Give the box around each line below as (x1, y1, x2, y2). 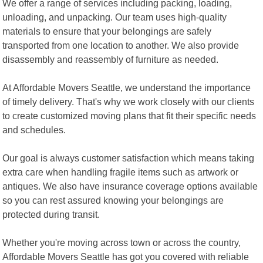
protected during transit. (2, 208, 100, 220)
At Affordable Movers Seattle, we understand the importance (2, 82, 251, 93)
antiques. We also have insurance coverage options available (2, 180, 258, 191)
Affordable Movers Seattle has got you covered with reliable (2, 251, 249, 262)
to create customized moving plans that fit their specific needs (2, 110, 257, 121)
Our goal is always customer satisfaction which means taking (2, 152, 255, 163)
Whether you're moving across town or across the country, (2, 237, 241, 248)
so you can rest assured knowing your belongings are (2, 194, 224, 205)
